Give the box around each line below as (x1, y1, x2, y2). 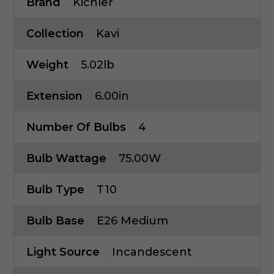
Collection (26, 27, 84, 41)
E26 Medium (97, 214, 168, 228)
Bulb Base (26, 214, 84, 228)
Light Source (26, 245, 100, 259)
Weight (26, 58, 68, 72)
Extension (26, 89, 83, 103)
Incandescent (112, 245, 192, 259)
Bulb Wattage (26, 152, 106, 166)
